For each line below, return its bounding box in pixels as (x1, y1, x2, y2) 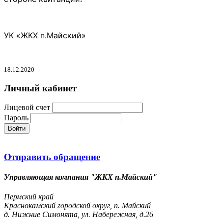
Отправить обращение (4, 152, 100, 163)
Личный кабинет (4, 82, 77, 93)
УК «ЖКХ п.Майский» (4, 30, 88, 40)
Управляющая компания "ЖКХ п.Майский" (4, 173, 157, 182)
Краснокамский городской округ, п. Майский (4, 201, 151, 210)
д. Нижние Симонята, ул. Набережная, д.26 (4, 210, 153, 219)
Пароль (4, 113, 28, 122)
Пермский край (4, 192, 54, 201)
